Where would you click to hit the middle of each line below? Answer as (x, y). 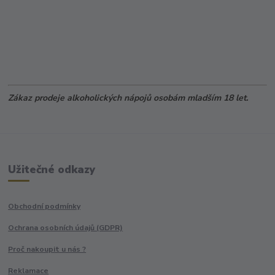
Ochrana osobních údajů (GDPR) (66, 228)
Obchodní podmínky (45, 207)
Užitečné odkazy (52, 170)
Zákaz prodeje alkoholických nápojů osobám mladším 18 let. (128, 98)
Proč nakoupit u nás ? (47, 250)
